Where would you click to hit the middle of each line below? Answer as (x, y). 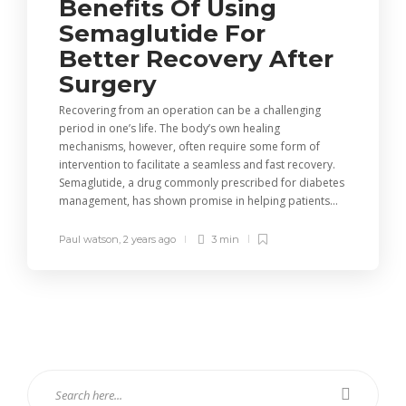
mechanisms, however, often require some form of (189, 146)
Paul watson (89, 239)
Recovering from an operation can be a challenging (190, 110)
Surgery (111, 84)
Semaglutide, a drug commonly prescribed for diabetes (202, 182)
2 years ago (150, 239)
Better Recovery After (196, 58)
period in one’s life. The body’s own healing (169, 128)
